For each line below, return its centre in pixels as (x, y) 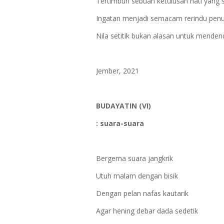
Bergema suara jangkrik (134, 158)
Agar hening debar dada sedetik (147, 211)
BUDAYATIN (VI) (123, 106)
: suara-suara (120, 123)
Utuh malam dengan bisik (137, 176)
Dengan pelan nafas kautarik (143, 193)
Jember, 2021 (117, 71)
